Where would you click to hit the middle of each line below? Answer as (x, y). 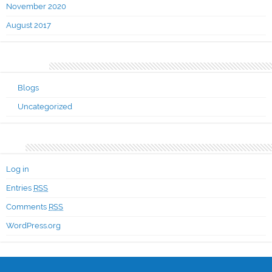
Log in (18, 169)
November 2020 (36, 6)
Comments (27, 206)
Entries (20, 188)
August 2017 (29, 25)
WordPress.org (33, 225)
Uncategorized (45, 106)
